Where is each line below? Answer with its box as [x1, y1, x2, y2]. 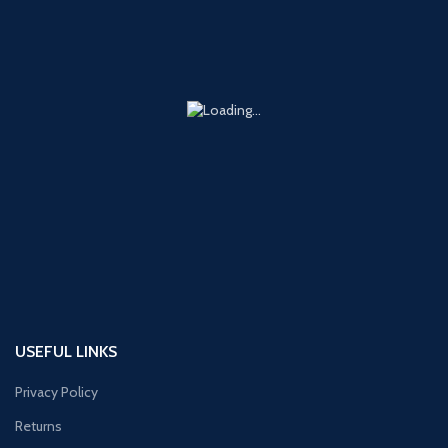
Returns [15, 416, 62, 435]
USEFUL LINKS [15, 341, 117, 361]
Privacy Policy [15, 382, 98, 401]
